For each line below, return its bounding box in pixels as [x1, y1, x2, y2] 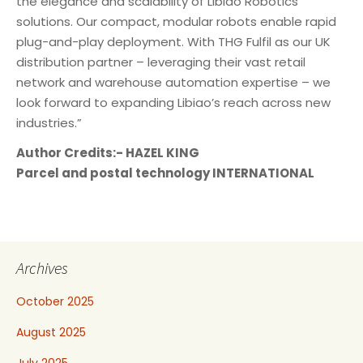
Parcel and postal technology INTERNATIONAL [16, 164, 314, 181]
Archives [16, 258, 68, 278]
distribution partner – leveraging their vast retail [16, 53, 305, 70]
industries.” [16, 114, 82, 131]
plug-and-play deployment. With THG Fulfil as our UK [16, 33, 331, 50]
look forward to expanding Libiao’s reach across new [16, 94, 331, 111]
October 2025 [16, 293, 94, 310]
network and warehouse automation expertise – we [16, 74, 331, 91]
